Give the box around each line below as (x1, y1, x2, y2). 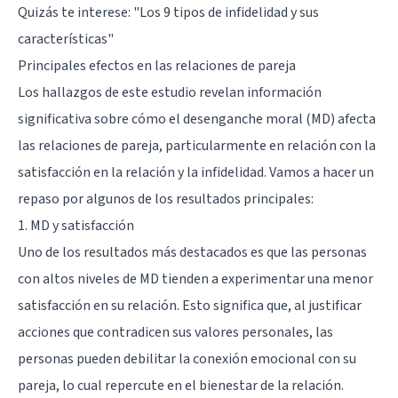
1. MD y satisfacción (18, 215, 134, 235)
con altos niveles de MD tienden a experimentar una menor (18, 268, 373, 289)
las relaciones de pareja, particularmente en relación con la (18, 135, 376, 155)
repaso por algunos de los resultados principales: (18, 188, 314, 209)
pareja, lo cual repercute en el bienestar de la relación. (18, 375, 344, 395)
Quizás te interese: (18, 2, 133, 22)
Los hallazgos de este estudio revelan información (18, 82, 322, 102)
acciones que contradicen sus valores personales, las (18, 322, 333, 342)
